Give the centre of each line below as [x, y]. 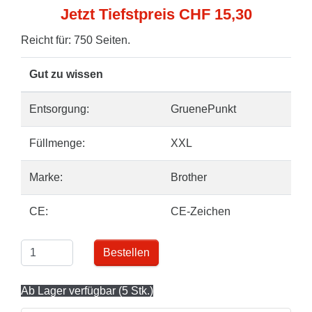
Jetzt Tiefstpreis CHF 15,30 [156, 14]
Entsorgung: [59, 109]
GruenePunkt [203, 109]
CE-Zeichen [201, 211]
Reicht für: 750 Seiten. [76, 40]
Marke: [46, 177]
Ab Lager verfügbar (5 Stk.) [87, 291]
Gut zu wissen [66, 74]
